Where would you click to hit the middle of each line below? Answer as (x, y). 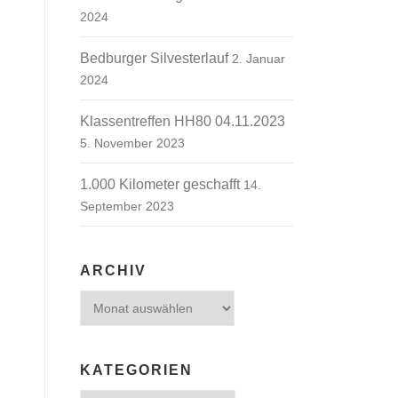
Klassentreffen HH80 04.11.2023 (183, 121)
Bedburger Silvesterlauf (154, 58)
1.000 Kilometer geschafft (160, 184)
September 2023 (127, 206)
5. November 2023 (132, 143)
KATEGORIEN (136, 370)
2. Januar (259, 59)
